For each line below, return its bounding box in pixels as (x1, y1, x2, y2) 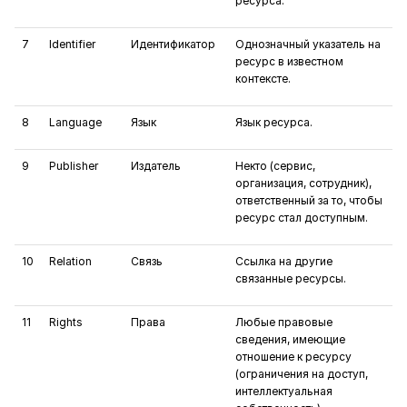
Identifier (49, 37, 95, 51)
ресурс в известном (235, 55, 343, 68)
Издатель (131, 159, 181, 173)
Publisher (49, 159, 98, 173)
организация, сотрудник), (235, 176, 372, 190)
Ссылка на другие (235, 254, 333, 268)
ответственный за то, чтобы (235, 194, 382, 207)
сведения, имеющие (235, 333, 345, 346)
